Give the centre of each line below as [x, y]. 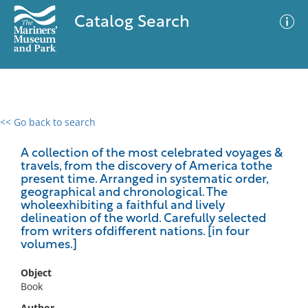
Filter [277, 135]
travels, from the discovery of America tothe [146, 167]
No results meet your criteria [152, 207]
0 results [30, 130]
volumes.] [49, 245]
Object [36, 273]
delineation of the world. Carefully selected [143, 219]
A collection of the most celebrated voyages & [152, 154]
